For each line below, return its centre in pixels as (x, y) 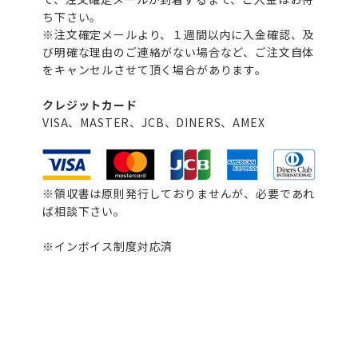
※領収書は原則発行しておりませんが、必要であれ (179, 193)
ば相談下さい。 (103, 211)
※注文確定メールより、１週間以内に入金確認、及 (179, 34)
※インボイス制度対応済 (108, 246)
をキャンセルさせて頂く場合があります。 (155, 69)
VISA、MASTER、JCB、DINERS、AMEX (154, 122)
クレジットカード (90, 104)
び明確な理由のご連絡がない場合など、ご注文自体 (179, 52)
